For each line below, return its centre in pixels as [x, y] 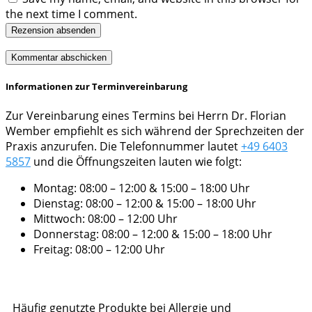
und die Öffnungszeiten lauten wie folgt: [136, 162]
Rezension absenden [53, 30]
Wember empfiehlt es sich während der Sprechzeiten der [155, 131]
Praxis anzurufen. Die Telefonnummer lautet [123, 147]
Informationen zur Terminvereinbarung [96, 86]
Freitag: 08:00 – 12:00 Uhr [99, 250]
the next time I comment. [71, 14]
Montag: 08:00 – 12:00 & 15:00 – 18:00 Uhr [142, 188]
